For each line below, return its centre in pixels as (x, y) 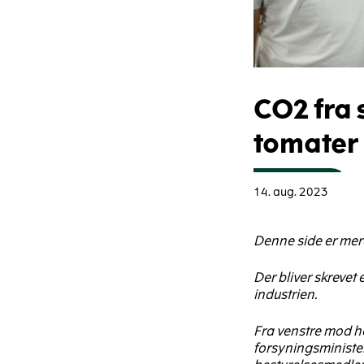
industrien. (285, 295)
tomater (306, 144)
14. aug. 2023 (291, 192)
